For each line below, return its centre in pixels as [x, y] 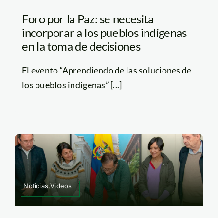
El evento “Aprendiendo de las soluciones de [107, 70]
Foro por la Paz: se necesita [88, 19]
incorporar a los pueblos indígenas [104, 33]
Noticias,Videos [48, 186]
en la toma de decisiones [81, 46]
